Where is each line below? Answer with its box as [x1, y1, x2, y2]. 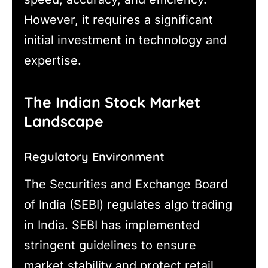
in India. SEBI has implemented [24, 218, 200, 233]
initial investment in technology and [24, 32, 227, 47]
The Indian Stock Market [24, 93, 200, 112]
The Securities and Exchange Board [24, 177, 228, 192]
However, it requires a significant [24, 12, 213, 27]
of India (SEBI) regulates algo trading [24, 197, 232, 212]
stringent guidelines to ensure [24, 238, 196, 253]
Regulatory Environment [24, 149, 165, 165]
